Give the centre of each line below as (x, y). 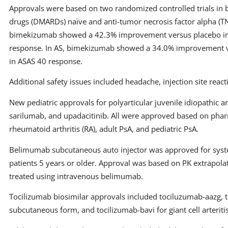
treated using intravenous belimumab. (76, 176)
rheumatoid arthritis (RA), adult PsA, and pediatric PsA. (104, 129)
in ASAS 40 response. (46, 61)
